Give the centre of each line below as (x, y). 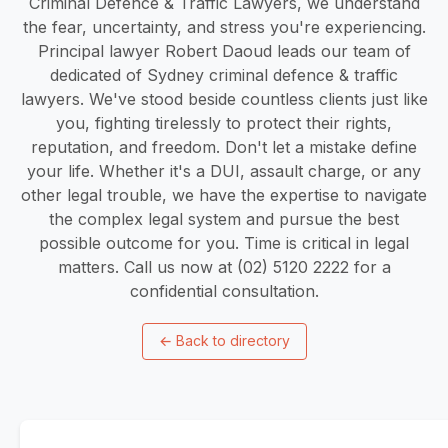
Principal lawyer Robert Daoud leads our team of (224, 50)
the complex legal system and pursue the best (224, 218)
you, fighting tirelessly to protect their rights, (224, 122)
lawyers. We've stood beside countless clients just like (224, 98)
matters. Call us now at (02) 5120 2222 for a (224, 266)
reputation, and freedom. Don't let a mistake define (224, 146)
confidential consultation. (224, 290)
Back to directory (232, 341)
